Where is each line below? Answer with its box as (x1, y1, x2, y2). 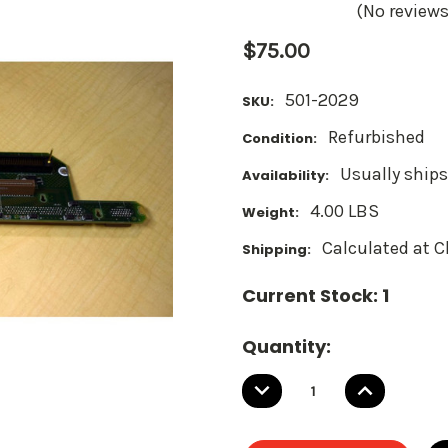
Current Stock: (242, 282, 382, 308)
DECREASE (247, 371, 340, 397)
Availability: (242, 165, 329, 185)
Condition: (242, 128, 317, 148)
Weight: (242, 202, 299, 222)
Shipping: (242, 239, 311, 259)
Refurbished (328, 125, 425, 148)
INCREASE (350, 371, 438, 397)
